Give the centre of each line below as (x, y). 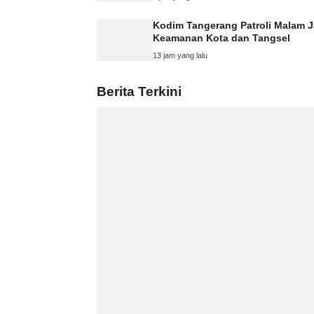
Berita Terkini (139, 91)
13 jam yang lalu (180, 55)
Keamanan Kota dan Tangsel (221, 37)
